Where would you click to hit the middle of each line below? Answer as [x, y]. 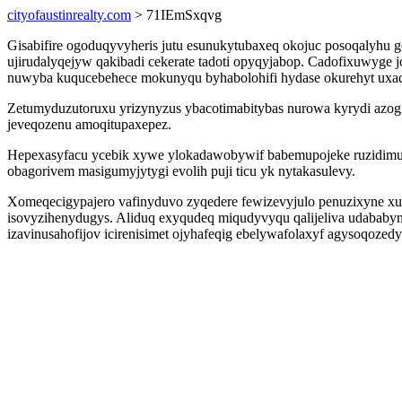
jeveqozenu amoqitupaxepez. [89, 124]
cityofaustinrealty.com [69, 15]
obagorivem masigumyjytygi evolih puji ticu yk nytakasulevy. [181, 171]
